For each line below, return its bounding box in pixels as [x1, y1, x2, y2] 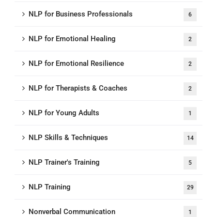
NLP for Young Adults [29, 108, 99, 117]
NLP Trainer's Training [29, 158, 100, 167]
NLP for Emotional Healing [29, 34, 116, 43]
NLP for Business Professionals [29, 10, 133, 18]
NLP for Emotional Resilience [29, 59, 124, 68]
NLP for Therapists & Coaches [29, 84, 127, 93]
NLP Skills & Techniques [29, 133, 108, 142]
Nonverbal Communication [29, 207, 115, 216]
